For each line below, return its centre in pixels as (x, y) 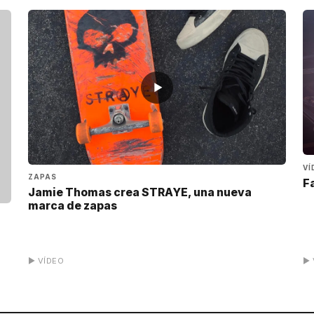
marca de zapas (73, 205)
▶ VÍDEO (46, 261)
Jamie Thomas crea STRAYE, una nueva (140, 192)
